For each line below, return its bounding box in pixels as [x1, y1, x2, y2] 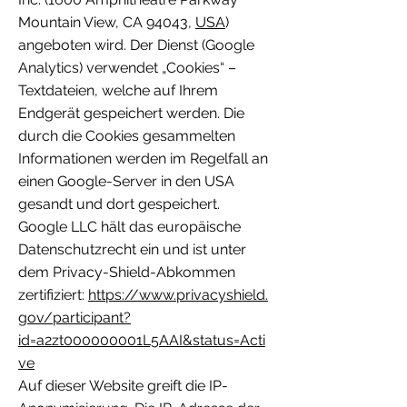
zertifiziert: [18, 286, 88, 304]
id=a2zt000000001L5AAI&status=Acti [18, 332, 265, 350]
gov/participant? [18, 309, 131, 327]
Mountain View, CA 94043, [18, 14, 195, 32]
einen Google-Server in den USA [18, 173, 234, 191]
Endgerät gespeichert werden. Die [18, 104, 244, 123]
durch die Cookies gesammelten [18, 127, 235, 145]
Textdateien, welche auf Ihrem [18, 82, 218, 100]
